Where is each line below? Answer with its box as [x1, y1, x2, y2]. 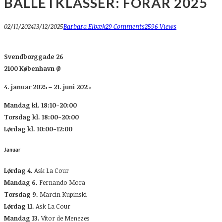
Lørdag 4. [4, 166, 33, 175]
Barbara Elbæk [63, 21, 106, 31]
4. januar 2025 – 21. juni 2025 [4, 82, 91, 91]
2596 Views [145, 21, 176, 31]
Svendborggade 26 [4, 52, 63, 61]
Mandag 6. [4, 177, 38, 187]
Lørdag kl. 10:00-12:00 [4, 124, 72, 133]
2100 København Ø [4, 63, 61, 73]
